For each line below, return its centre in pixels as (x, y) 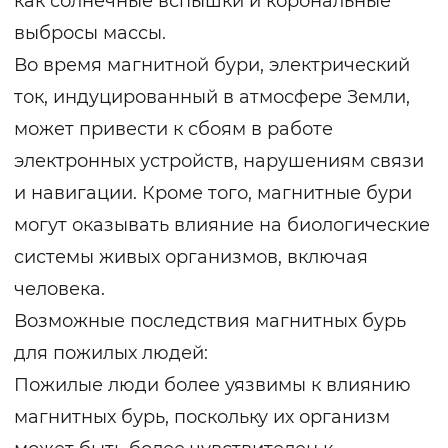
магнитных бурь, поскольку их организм (202, 417)
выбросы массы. (90, 33)
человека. (59, 289)
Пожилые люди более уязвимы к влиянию (212, 385)
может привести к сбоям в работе (173, 129)
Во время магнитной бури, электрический (212, 65)
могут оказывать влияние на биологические (222, 225)
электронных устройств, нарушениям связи (219, 161)
